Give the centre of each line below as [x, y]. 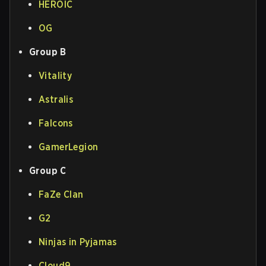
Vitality [56, 75]
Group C [48, 170]
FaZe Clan [61, 194]
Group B [48, 52]
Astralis [56, 99]
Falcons [56, 123]
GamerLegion [69, 147]
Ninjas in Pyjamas [78, 242]
